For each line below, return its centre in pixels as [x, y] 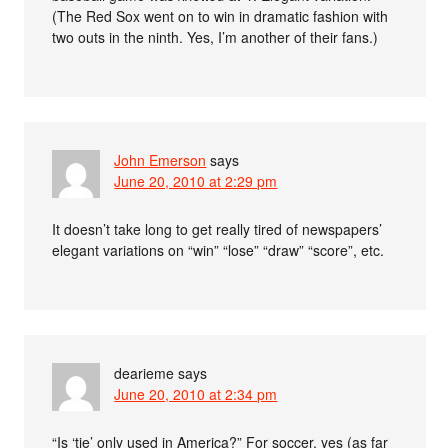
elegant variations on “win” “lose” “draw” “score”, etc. [218, 250]
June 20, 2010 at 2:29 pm [196, 181]
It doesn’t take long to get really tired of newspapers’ [217, 229]
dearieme [144, 373]
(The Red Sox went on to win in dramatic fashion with [220, 16]
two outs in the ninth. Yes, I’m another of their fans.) [215, 37]
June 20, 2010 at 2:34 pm [196, 394]
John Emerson [160, 160]
